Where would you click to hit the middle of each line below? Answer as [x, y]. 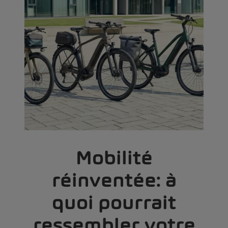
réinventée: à [114, 180]
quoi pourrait [114, 202]
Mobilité [114, 158]
